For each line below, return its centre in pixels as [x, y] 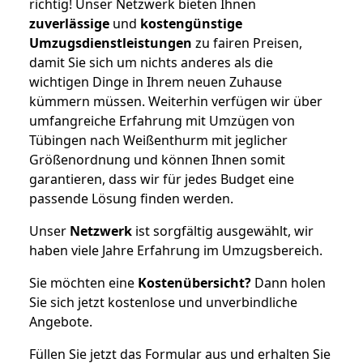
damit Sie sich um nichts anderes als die [151, 62]
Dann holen [288, 282]
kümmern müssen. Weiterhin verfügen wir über [176, 101]
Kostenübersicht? [194, 282]
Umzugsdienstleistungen [111, 43]
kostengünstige [191, 23]
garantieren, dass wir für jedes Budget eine [162, 179]
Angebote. [61, 321]
